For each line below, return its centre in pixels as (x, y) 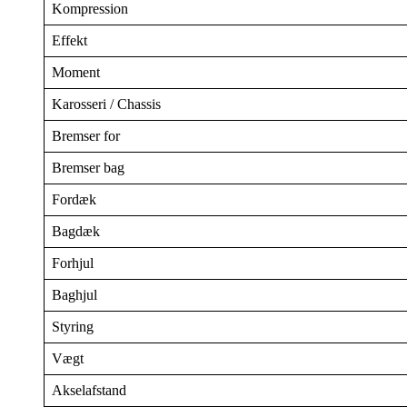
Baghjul (74, 294)
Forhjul (73, 263)
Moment (76, 72)
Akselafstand (89, 390)
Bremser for (86, 135)
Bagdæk (76, 231)
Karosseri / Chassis (106, 104)
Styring (73, 326)
